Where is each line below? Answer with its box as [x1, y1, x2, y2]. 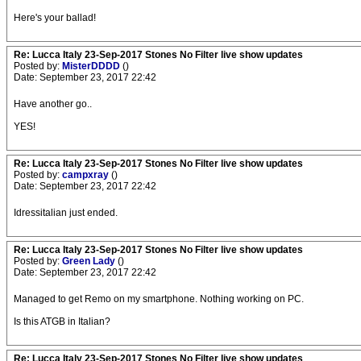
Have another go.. [14, 98, 92, 110]
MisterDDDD [62, 60, 122, 73]
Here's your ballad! [14, 12, 96, 24]
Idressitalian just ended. [14, 207, 118, 219]
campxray [62, 169, 111, 181]
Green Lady [62, 255, 118, 268]
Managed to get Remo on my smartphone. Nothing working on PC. [14, 293, 304, 305]
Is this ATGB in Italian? [14, 316, 110, 328]
